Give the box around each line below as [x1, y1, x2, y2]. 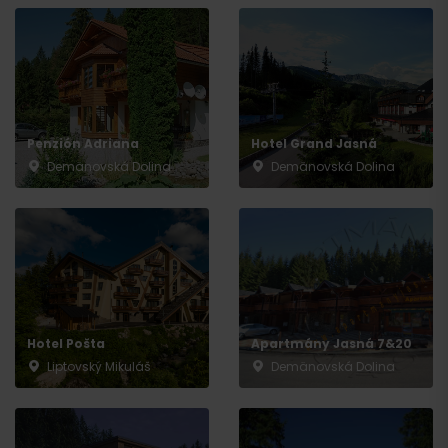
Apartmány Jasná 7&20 [251, 335, 412, 353]
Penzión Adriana [27, 135, 139, 153]
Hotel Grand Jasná [251, 135, 377, 153]
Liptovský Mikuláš [47, 358, 151, 376]
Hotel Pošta [27, 335, 105, 353]
